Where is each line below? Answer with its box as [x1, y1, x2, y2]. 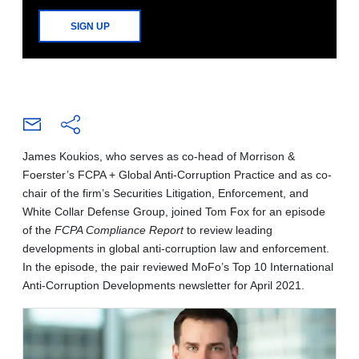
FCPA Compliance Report [54, 223, 184, 236]
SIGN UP [70, 20, 110, 32]
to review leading [184, 223, 272, 236]
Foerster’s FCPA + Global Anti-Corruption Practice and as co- [22, 167, 332, 181]
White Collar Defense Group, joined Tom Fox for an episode [22, 204, 325, 218]
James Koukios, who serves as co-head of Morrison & [22, 149, 295, 163]
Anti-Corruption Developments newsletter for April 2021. [22, 278, 305, 292]
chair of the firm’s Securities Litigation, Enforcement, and [22, 186, 309, 200]
